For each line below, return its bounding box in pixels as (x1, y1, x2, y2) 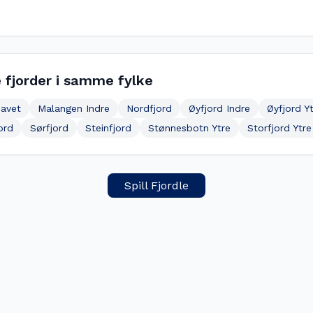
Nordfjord (126, 103, 172, 114)
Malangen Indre (38, 103, 110, 114)
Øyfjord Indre (189, 103, 250, 114)
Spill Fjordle (124, 179, 189, 192)
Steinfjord (85, 122, 131, 133)
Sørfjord (30, 122, 68, 133)
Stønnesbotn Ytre (148, 122, 231, 133)
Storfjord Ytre (247, 122, 312, 133)
